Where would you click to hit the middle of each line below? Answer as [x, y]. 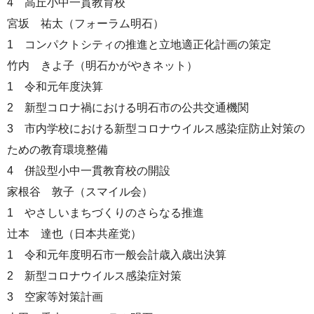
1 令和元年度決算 [55, 86]
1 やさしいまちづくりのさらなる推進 [105, 212]
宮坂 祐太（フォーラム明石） [86, 23]
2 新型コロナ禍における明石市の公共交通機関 [128, 107]
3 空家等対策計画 [55, 296]
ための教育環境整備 [57, 149]
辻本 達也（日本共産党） [74, 233]
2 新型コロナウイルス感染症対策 [94, 275]
